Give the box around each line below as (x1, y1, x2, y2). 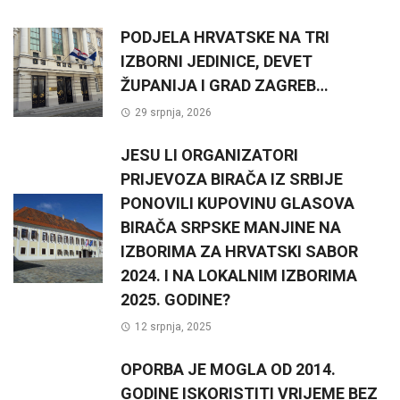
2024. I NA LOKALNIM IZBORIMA (121, 265, 357, 285)
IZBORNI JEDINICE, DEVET (121, 51, 312, 71)
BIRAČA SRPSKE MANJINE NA (121, 217, 341, 237)
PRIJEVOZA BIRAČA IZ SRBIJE (121, 169, 343, 188)
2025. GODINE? (121, 289, 230, 309)
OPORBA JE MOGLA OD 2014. (121, 360, 336, 379)
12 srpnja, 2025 (134, 321, 212, 333)
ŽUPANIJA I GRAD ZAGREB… (121, 75, 329, 95)
